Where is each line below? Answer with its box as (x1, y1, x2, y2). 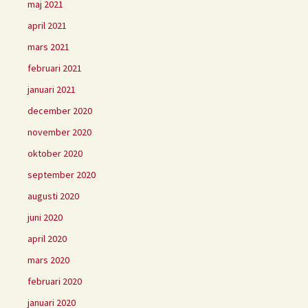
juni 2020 (27, 210, 63, 223)
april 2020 (27, 232, 67, 245)
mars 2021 (27, 40, 69, 53)
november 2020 (27, 125, 91, 138)
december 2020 (27, 104, 92, 117)
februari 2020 (27, 274, 82, 287)
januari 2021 (27, 82, 76, 96)
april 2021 (27, 19, 67, 32)
